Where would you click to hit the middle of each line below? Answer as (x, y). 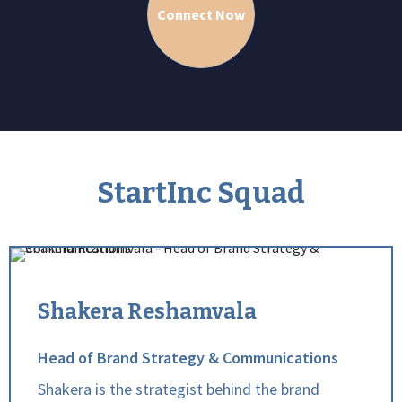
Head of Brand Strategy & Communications (188, 358)
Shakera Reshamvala (147, 311)
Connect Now (201, 14)
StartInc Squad (201, 193)
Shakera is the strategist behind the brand (179, 389)
